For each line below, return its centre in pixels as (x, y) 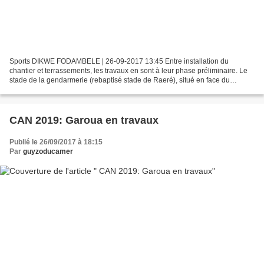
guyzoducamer (48, 152)
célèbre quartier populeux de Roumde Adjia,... (83, 90)
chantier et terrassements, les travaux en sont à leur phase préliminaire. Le (128, 71)
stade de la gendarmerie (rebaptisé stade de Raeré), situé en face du (120, 80)
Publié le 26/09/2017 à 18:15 (56, 142)
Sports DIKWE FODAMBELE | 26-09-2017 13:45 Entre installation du (119, 62)
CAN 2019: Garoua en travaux (84, 121)
